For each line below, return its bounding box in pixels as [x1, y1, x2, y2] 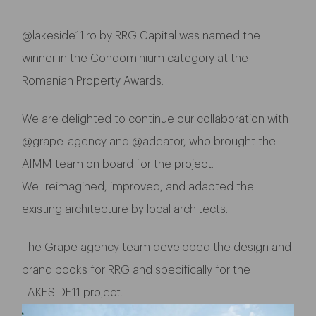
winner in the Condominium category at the [22, 52, 249, 64]
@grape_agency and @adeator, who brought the [22, 135, 276, 147]
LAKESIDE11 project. [22, 286, 123, 298]
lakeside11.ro [32, 30, 97, 42]
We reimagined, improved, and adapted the [22, 181, 255, 193]
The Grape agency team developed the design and [22, 241, 292, 253]
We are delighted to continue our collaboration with [22, 113, 289, 125]
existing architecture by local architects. [22, 203, 229, 215]
